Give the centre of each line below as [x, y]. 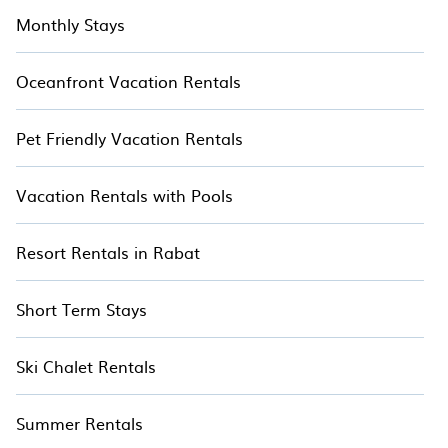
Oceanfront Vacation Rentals [128, 81]
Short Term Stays [81, 309]
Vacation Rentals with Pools [124, 195]
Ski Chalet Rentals [86, 366]
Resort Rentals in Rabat [108, 252]
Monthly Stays [70, 24]
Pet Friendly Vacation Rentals [129, 138]
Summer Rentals [79, 423]
